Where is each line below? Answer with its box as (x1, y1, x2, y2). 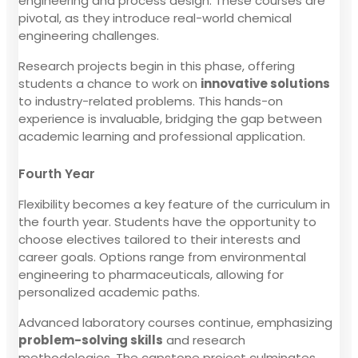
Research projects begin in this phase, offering (18, 57, 295, 74)
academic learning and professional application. (18, 127, 305, 145)
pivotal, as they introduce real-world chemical (18, 9, 292, 26)
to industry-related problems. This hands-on (18, 92, 283, 109)
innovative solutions (201, 74, 330, 92)
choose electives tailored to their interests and (18, 230, 300, 248)
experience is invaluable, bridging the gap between (18, 109, 322, 127)
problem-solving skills (18, 331, 163, 348)
